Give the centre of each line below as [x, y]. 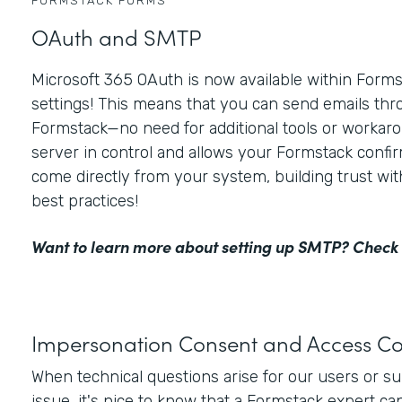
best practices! [87, 201]
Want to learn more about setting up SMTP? [192, 247]
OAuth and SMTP [116, 37]
